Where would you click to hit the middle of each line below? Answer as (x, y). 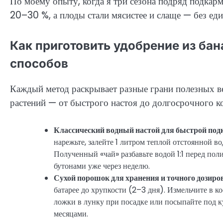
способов (39, 63)
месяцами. (71, 214)
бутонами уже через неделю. (102, 166)
